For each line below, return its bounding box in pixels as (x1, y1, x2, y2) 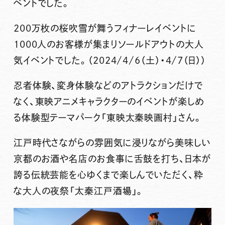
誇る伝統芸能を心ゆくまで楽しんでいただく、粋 (13, 170, 203, 179)
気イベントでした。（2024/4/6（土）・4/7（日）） (13, 55, 206, 65)
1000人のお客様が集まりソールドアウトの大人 (13, 39, 204, 49)
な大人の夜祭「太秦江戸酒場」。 (13, 186, 145, 195)
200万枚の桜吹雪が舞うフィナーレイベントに (13, 23, 196, 33)
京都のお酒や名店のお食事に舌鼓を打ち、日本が (13, 154, 211, 163)
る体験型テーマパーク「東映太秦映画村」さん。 (13, 113, 202, 122)
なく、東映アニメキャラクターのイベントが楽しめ (13, 96, 204, 106)
